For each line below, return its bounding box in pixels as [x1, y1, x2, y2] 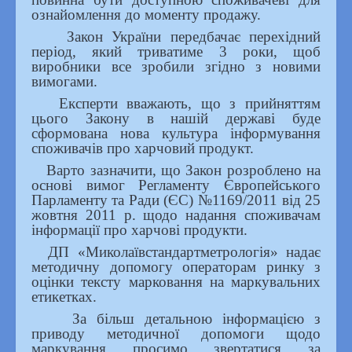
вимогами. [31, 72, 97, 90]
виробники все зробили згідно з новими [31, 57, 321, 75]
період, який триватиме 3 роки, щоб [31, 42, 321, 60]
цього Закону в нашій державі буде [31, 109, 321, 126]
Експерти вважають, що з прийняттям [31, 94, 321, 112]
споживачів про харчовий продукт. [31, 139, 254, 156]
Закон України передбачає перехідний [31, 27, 321, 45]
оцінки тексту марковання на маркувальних [31, 273, 321, 290]
